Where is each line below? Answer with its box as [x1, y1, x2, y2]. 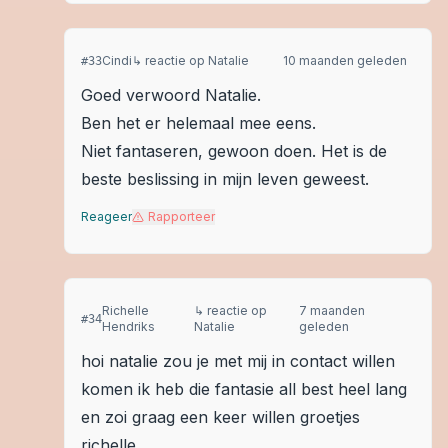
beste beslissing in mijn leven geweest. [81, 169, 369, 189]
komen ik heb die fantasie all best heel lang [81, 379, 407, 399]
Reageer [81, 209, 132, 224]
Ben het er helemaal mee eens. [81, 113, 316, 133]
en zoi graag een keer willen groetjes [81, 407, 360, 427]
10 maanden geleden [283, 53, 407, 68]
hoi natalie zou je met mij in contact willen [81, 351, 395, 371]
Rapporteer [148, 209, 215, 224]
